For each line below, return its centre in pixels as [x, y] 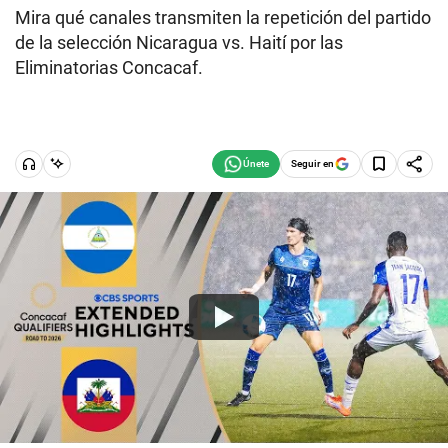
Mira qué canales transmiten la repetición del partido [223, 17]
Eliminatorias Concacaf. [109, 67]
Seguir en [312, 163]
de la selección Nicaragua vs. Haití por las [179, 42]
